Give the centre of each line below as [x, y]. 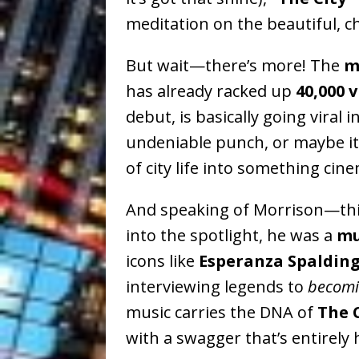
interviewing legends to [217, 287]
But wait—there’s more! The [235, 66]
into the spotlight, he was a [231, 236]
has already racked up [211, 91]
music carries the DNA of [222, 313]
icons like [162, 261]
